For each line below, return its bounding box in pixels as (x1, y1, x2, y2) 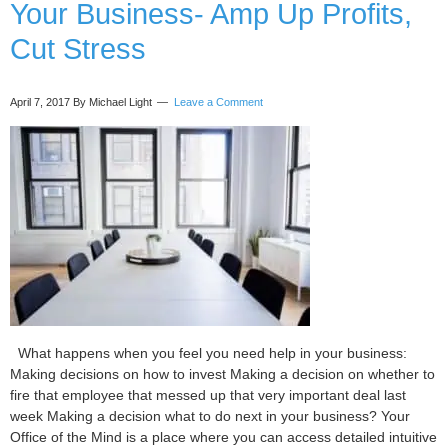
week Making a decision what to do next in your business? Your (10, 409, 410, 424)
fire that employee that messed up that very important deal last (10, 388, 406, 403)
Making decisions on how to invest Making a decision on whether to (10, 367, 435, 382)
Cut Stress (10, 33, 146, 65)
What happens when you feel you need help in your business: (10, 346, 407, 361)
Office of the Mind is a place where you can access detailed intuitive (10, 430, 437, 445)
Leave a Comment (174, 96, 263, 108)
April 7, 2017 (10, 96, 70, 108)
